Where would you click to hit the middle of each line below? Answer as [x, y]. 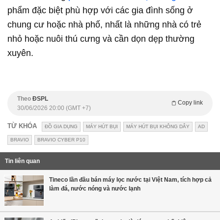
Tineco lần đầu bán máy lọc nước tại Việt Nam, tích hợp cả [130, 180]
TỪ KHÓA [22, 126]
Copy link [190, 103]
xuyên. [20, 53]
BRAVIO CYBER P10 [61, 140]
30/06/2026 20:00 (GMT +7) [54, 108]
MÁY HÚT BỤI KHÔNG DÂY [158, 127]
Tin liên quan [22, 161]
